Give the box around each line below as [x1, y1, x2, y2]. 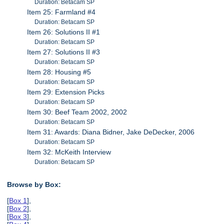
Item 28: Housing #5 [27, 67, 91, 76]
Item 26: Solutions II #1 [27, 27, 100, 36]
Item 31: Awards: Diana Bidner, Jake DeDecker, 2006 [27, 127, 195, 136]
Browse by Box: [7, 180, 61, 189]
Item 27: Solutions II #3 [27, 47, 100, 56]
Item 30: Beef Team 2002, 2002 [27, 107, 127, 116]
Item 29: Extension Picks [27, 87, 105, 96]
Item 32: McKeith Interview [27, 147, 111, 156]
